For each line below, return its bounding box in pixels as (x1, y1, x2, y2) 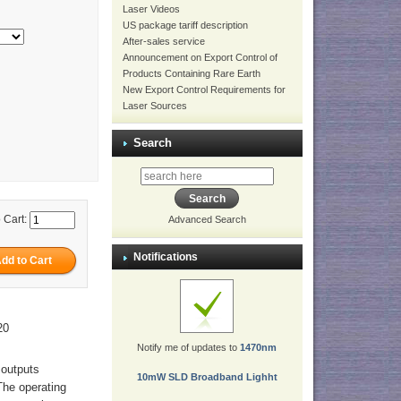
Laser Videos (122, 4, 180, 14)
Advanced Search (167, 214, 246, 226)
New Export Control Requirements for (122, 84, 286, 95)
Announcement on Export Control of (122, 52, 277, 63)
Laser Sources (122, 100, 187, 111)
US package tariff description (122, 20, 248, 30)
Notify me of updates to (137, 342, 241, 354)
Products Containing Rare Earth (122, 68, 260, 79)
